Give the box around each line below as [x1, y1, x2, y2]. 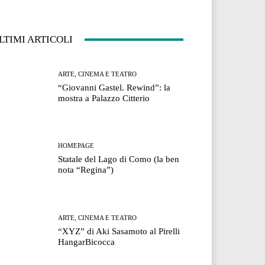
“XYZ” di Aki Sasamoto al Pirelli [58, 226, 180, 236]
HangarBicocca [58, 237, 115, 247]
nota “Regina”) [58, 165, 114, 175]
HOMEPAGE [58, 142, 95, 150]
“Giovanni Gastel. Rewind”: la [58, 83, 171, 93]
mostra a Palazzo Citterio [58, 93, 150, 104]
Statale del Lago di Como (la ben [58, 154, 180, 164]
